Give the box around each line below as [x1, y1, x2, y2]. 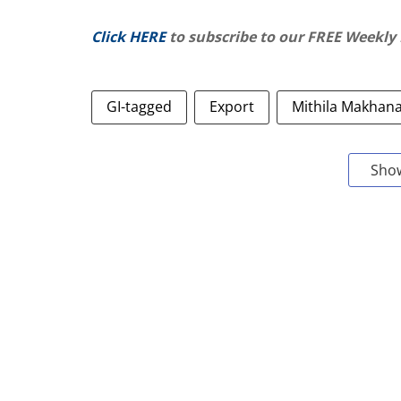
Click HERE [91, 27, 166, 47]
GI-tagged [107, 97, 172, 116]
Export [209, 97, 254, 116]
